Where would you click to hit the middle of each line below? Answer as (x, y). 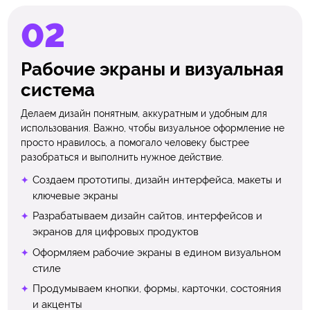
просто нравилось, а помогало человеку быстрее (135, 143)
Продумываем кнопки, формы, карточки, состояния (156, 289)
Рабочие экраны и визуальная (153, 70)
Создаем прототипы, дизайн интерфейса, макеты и (157, 180)
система (58, 90)
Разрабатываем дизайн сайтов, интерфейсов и (147, 216)
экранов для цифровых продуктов (115, 232)
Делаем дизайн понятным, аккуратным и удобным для (144, 114)
